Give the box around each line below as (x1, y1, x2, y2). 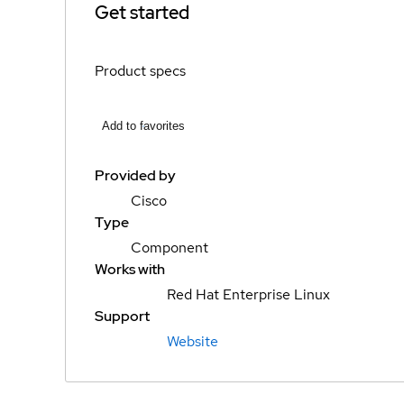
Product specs (95, 60, 186, 80)
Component (131, 238, 208, 257)
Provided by (95, 166, 176, 185)
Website (167, 332, 218, 351)
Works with (95, 260, 165, 279)
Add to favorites (102, 119, 185, 133)
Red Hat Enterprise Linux (167, 285, 330, 304)
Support (95, 307, 150, 326)
